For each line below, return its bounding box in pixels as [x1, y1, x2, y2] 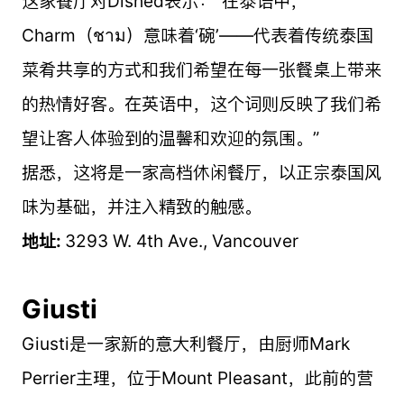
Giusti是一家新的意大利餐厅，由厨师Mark [21, 332, 350, 354]
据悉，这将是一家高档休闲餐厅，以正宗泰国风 [21, 161, 381, 183]
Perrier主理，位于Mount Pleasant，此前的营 [21, 366, 373, 389]
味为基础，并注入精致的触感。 [21, 195, 262, 217]
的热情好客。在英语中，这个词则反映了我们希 [21, 92, 381, 115]
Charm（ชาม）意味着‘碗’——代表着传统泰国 [21, 23, 373, 46]
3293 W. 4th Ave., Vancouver [64, 229, 298, 252]
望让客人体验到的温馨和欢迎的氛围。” [21, 126, 319, 149]
